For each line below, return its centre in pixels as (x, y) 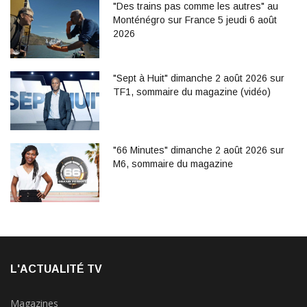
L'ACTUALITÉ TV (56, 269)
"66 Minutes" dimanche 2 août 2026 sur (199, 150)
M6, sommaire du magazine (173, 163)
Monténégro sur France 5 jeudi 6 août (195, 20)
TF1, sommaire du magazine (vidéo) (192, 91)
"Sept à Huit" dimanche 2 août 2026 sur (199, 78)
